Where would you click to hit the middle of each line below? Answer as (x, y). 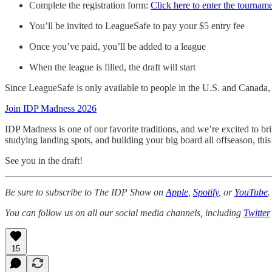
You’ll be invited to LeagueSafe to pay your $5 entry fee (137, 25)
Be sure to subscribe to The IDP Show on (85, 192)
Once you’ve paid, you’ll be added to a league (117, 46)
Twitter (257, 212)
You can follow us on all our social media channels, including (124, 212)
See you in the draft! (44, 160)
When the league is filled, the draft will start (112, 67)
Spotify (206, 192)
